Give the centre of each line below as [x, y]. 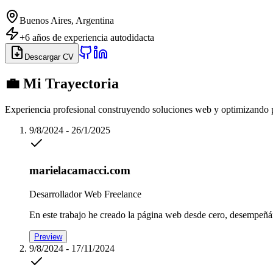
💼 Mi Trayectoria [62, 83]
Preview [48, 237]
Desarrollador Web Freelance [85, 194]
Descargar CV [49, 57]
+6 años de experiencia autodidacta [87, 37]
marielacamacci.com [80, 171]
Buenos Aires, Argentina [67, 20]
